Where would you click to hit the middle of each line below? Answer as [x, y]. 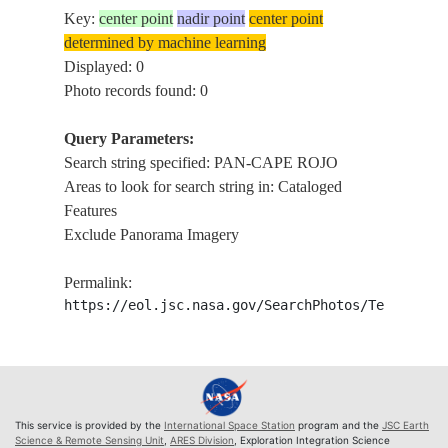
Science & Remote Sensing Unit [89, 439]
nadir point [211, 18]
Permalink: [98, 282]
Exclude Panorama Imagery [152, 234]
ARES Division [202, 439]
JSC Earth [405, 424]
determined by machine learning [165, 42]
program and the [338, 424]
